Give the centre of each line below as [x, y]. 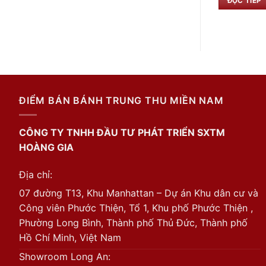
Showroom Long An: [65, 256]
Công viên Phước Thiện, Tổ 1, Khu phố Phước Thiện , [136, 208]
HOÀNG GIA [46, 148]
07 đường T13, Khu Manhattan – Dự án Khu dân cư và [139, 193]
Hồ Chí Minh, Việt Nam [70, 237]
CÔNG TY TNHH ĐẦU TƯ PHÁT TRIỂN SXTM [122, 133]
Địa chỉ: [36, 175]
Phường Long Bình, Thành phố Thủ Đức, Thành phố [133, 223]
